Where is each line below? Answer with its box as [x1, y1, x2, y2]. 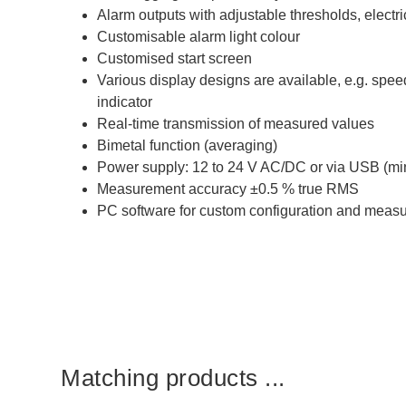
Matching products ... [61, 364, 285, 391]
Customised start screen [97, 51, 253, 66]
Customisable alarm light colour [97, 29, 301, 44]
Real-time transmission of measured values [97, 116, 375, 131]
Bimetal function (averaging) [97, 138, 278, 153]
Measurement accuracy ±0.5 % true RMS [97, 181, 360, 197]
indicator [97, 94, 153, 110]
